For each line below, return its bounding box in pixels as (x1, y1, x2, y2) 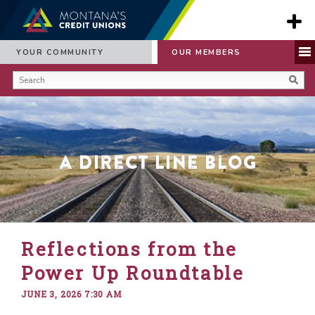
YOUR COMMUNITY (16, 47, 103, 58)
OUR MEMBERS (172, 47, 241, 58)
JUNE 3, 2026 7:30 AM (21, 288, 122, 300)
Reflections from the (21, 237, 238, 261)
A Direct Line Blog (58, 148, 257, 175)
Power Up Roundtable (21, 261, 245, 285)
